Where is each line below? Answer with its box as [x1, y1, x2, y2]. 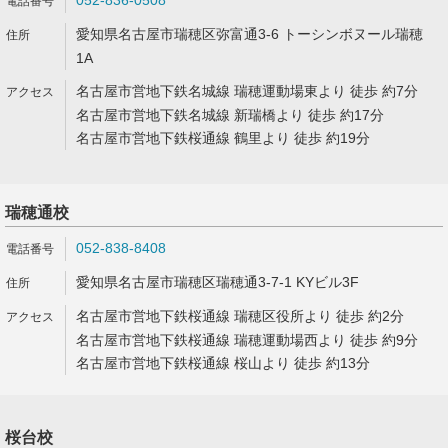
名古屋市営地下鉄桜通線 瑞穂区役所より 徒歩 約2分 [76, 308, 404, 324]
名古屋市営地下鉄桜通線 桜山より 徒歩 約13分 [76, 355, 370, 371]
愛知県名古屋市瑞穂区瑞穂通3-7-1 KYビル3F [76, 274, 359, 290]
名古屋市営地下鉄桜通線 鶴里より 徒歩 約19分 [76, 130, 370, 146]
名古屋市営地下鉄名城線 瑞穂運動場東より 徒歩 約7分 [76, 83, 418, 99]
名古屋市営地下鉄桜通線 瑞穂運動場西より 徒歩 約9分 [76, 332, 418, 348]
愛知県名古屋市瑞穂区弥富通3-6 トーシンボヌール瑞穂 [76, 26, 423, 42]
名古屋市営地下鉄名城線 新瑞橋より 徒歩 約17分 [76, 107, 384, 123]
